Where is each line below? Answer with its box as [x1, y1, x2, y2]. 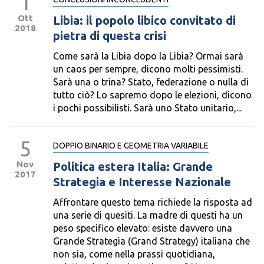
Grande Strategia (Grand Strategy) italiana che [53, 236, 250, 246]
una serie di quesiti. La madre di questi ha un [53, 210, 243, 220]
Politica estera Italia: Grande [53, 160, 213, 173]
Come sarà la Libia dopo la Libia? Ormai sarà [53, 51, 243, 61]
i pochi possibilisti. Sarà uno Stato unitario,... [53, 103, 242, 113]
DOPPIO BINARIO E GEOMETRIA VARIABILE [53, 141, 209, 150]
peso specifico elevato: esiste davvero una [53, 223, 232, 233]
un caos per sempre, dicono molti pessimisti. [53, 64, 243, 74]
